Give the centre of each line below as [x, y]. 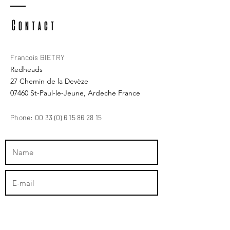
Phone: [23, 117]
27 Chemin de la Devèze [49, 81]
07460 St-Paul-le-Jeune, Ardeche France [75, 93]
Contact [33, 25]
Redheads [26, 69]
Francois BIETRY [38, 57]
